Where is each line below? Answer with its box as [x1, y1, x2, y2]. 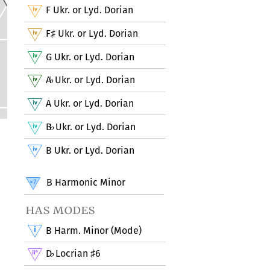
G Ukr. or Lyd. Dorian [46, 51, 135, 63]
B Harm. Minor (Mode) [46, 224, 142, 236]
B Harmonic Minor [44, 177, 126, 189]
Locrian [52, 248, 90, 260]
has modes [26, 203, 96, 218]
